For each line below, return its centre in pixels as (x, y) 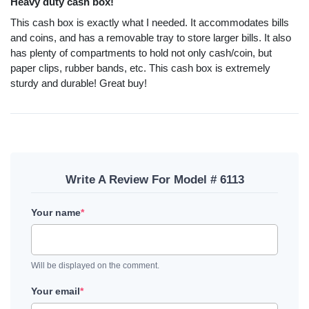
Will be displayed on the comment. (95, 265)
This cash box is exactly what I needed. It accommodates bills (150, 23)
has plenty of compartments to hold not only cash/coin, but (141, 53)
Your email (56, 291)
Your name (56, 213)
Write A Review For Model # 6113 (154, 180)
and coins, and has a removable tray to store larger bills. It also (151, 38)
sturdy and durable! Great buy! (79, 83)
